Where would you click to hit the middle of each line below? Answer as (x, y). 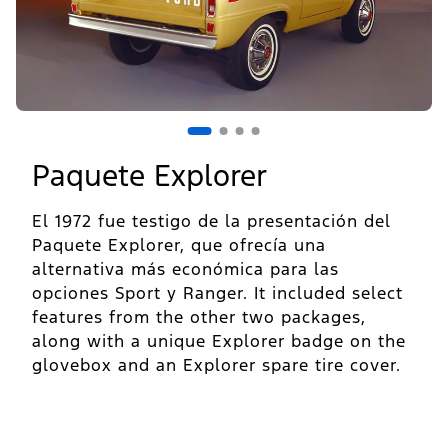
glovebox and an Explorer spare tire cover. (216, 365)
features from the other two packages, (199, 317)
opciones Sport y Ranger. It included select (217, 293)
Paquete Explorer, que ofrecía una (179, 245)
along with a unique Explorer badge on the (219, 341)
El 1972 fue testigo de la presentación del (211, 221)
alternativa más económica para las (185, 269)
